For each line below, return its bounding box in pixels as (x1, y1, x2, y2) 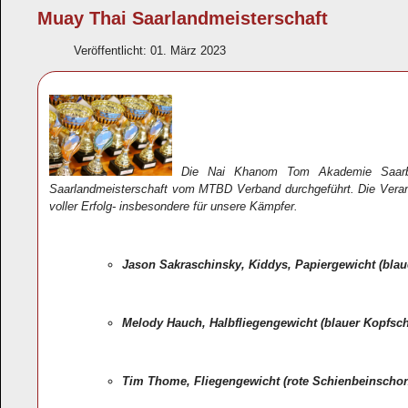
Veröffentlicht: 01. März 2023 (74, 44, 226, 58)
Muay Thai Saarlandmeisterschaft (37, 8, 328, 29)
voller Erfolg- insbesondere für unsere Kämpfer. (49, 199, 298, 214)
